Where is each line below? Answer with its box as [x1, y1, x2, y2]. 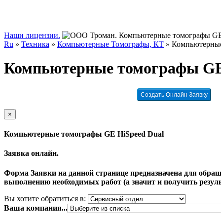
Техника [21, 40, 49, 48]
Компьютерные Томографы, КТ [57, 40, 164, 48]
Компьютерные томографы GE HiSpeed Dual [4, 130, 164, 139]
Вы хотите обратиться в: [4, 194, 86, 203]
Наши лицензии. [4, 31, 60, 39]
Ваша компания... [4, 203, 68, 212]
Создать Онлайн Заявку [141, 91, 208, 98]
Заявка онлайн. [4, 149, 59, 158]
